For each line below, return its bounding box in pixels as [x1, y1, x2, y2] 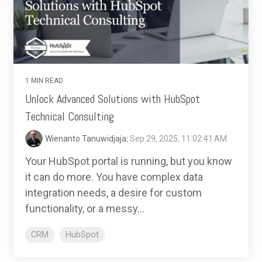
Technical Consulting [25, 108, 114, 124]
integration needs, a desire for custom [25, 186, 202, 199]
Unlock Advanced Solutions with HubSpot [25, 91, 200, 106]
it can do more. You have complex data [25, 170, 203, 183]
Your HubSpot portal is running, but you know [25, 154, 232, 167]
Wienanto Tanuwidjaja [45, 133, 126, 143]
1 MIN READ [25, 76, 63, 85]
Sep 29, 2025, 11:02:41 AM [130, 133, 227, 143]
